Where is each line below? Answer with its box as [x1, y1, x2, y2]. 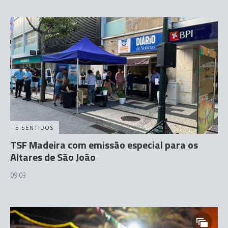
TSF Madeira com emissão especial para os [10, 137, 198, 153]
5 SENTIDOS [15, 123, 54, 132]
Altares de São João [10, 149, 96, 165]
